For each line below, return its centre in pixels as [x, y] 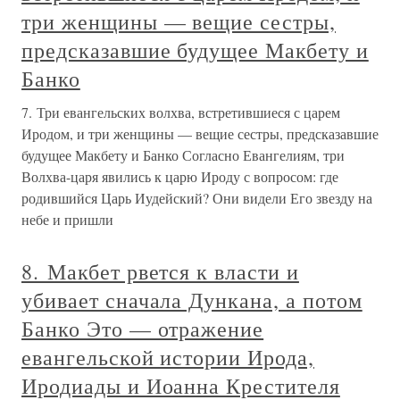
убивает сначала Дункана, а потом [192, 300]
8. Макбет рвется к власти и [160, 272]
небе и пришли [67, 220]
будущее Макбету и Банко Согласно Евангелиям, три [183, 155]
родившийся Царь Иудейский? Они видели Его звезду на [197, 198]
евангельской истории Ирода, [168, 358]
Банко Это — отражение [143, 329]
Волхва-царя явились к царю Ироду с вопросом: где [180, 177]
